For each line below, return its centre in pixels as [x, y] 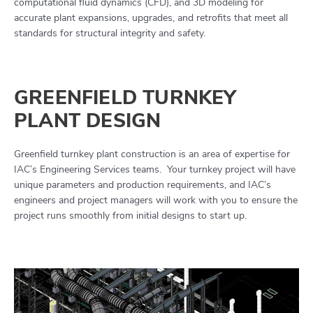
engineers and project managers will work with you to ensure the [156, 200]
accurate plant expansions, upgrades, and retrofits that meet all [151, 18]
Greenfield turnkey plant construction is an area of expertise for [152, 154]
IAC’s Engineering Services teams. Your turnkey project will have [155, 169]
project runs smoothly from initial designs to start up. [132, 215]
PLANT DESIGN [88, 121]
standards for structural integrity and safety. [110, 34]
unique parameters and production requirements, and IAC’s [143, 184]
